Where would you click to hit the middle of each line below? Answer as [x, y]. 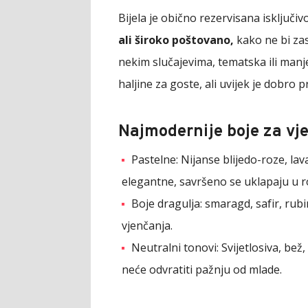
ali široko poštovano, [176, 40]
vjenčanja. [147, 225]
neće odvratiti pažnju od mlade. [202, 269]
